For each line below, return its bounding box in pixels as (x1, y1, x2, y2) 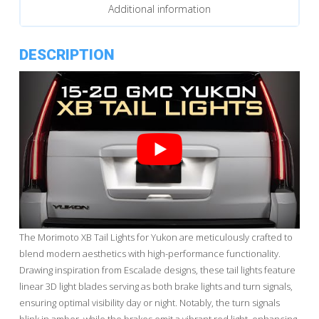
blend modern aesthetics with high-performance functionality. (19, 246, 281, 260)
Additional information (108, 2, 211, 16)
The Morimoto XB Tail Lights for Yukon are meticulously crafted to (19, 230, 293, 244)
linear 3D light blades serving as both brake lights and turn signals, (19, 279, 293, 293)
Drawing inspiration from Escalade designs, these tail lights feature (19, 263, 296, 276)
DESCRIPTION (19, 46, 115, 64)
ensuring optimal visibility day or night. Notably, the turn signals (19, 296, 280, 309)
